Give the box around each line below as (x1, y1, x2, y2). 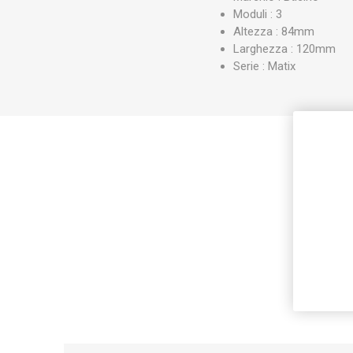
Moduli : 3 (233, 6, 283, 21)
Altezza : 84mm (233, 24, 315, 39)
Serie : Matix (233, 58, 296, 73)
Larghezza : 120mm (233, 41, 336, 56)
